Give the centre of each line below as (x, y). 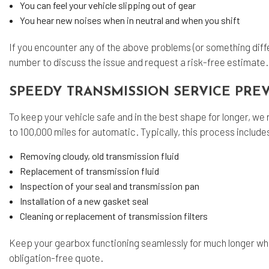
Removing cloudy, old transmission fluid (99, 156)
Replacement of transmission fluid (89, 171)
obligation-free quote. (57, 257)
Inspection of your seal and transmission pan (109, 186)
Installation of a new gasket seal (85, 201)
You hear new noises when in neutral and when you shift (130, 20)
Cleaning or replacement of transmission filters (114, 216)
